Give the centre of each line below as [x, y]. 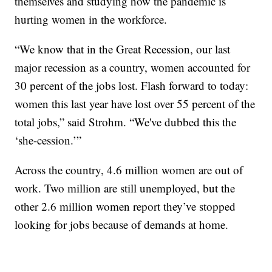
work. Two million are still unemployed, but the [125, 188]
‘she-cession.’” [48, 140]
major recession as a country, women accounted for [133, 67]
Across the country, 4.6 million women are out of [129, 169]
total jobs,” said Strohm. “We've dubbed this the [126, 121]
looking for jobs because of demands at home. [122, 224]
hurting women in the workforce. [91, 19]
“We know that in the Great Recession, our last [123, 49]
